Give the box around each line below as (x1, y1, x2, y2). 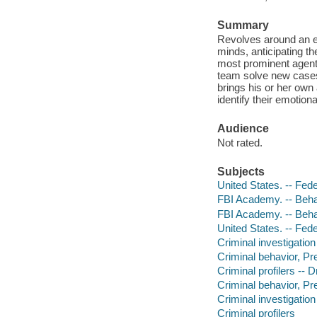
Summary (217, 19, 269, 32)
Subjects (217, 165, 265, 178)
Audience (217, 122, 269, 135)
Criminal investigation (217, 292, 316, 305)
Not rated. (217, 136, 263, 149)
